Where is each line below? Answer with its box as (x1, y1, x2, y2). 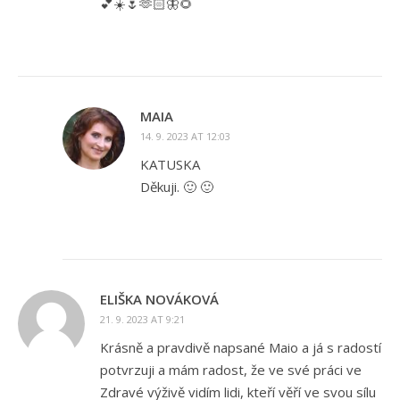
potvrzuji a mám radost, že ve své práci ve (100, 361, 362, 379)
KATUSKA (140, 155, 200, 174)
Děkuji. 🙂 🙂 (140, 178, 213, 196)
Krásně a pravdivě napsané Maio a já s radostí (100, 338, 381, 357)
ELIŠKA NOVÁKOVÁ (100, 290, 219, 309)
